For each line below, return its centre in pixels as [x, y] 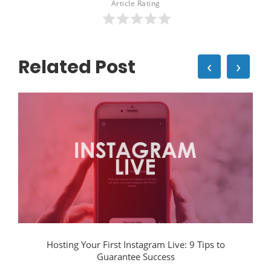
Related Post [77, 67]
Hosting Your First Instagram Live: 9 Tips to [135, 244]
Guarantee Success [135, 256]
